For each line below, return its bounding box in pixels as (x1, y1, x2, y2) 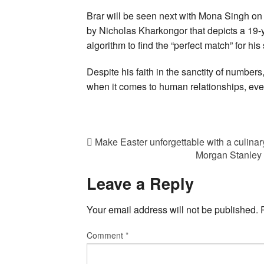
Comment (87, 229, 126, 242)
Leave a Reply (87, 171, 194, 194)
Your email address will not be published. (87, 203, 258, 217)
